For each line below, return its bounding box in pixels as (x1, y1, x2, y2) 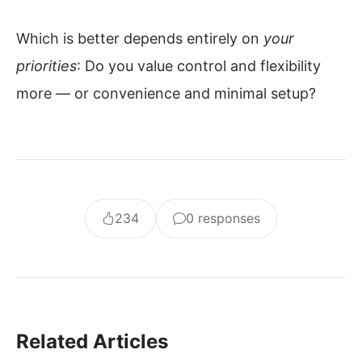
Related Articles (16, 330, 168, 354)
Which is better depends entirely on (16, 30, 263, 48)
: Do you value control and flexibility (77, 57, 321, 75)
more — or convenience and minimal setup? (16, 85, 316, 103)
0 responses (186, 210, 260, 227)
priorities (16, 57, 77, 75)
